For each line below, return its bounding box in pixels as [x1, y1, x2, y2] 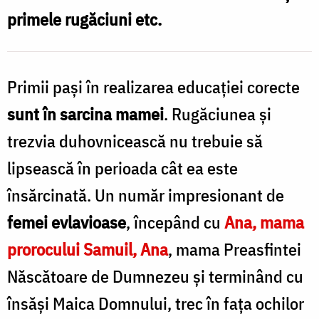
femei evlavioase [7, 210, 126, 234]
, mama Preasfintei [168, 237, 301, 261]
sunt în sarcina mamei [7, 102, 164, 125]
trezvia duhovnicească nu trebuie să [7, 129, 263, 152]
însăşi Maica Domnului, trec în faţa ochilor [7, 291, 304, 315]
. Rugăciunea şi [164, 102, 271, 125]
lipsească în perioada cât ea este [7, 156, 238, 179]
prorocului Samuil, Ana [7, 237, 168, 261]
